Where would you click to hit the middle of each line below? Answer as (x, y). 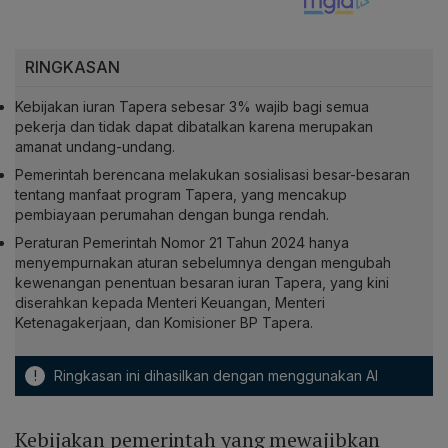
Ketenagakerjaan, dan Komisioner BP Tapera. (164, 323)
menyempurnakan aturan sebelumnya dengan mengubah (203, 263)
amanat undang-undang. (95, 147)
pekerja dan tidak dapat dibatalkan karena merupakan (194, 127)
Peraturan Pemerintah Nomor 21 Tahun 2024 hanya (182, 243)
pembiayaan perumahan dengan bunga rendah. (172, 215)
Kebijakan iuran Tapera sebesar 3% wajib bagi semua (192, 107)
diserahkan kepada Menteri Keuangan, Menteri (170, 303)
